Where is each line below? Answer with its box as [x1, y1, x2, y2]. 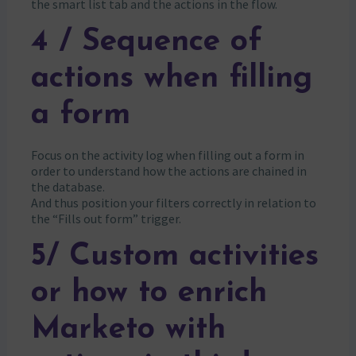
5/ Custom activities [30, 241, 319, 273]
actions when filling [30, 63, 312, 95]
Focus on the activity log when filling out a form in [30, 146, 304, 163]
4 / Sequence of [30, 26, 262, 58]
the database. [30, 178, 105, 195]
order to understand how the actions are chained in [30, 162, 307, 179]
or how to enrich [30, 277, 267, 309]
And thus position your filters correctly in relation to [30, 194, 316, 211]
